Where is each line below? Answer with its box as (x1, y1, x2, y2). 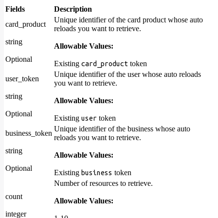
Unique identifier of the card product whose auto (54, 16, 203, 24)
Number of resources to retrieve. (54, 179, 153, 188)
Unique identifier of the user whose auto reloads (54, 70, 201, 79)
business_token (5, 129, 52, 138)
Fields (5, 5, 25, 14)
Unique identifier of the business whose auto (54, 125, 190, 133)
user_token (5, 74, 39, 83)
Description (54, 5, 92, 14)
